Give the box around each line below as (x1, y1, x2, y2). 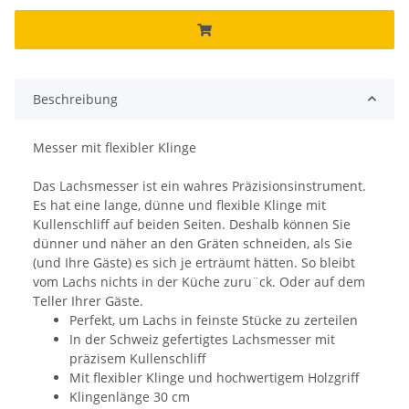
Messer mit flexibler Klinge (33, 138, 196, 156)
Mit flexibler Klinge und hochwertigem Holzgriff (69, 368, 360, 386)
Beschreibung (33, 89, 118, 108)
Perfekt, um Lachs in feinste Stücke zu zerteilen (69, 310, 358, 329)
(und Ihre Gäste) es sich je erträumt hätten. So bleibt (33, 253, 355, 271)
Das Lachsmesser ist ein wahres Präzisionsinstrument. (33, 176, 366, 194)
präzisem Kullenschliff (69, 349, 206, 367)
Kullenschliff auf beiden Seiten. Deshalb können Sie (33, 215, 351, 233)
